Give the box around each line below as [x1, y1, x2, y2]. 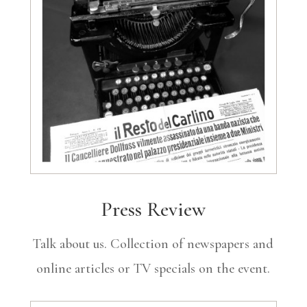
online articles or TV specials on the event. [36, 260, 271, 278]
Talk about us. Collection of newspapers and [33, 236, 274, 253]
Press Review [101, 197, 206, 223]
